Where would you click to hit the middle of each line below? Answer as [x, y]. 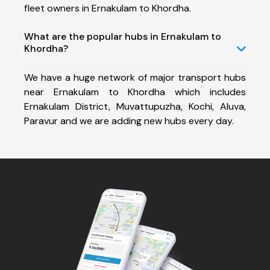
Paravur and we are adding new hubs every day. [129, 121]
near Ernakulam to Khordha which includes [135, 92]
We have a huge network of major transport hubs [135, 77]
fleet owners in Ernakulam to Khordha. [108, 8]
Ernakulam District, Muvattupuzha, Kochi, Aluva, [135, 106]
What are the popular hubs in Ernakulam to [123, 36]
